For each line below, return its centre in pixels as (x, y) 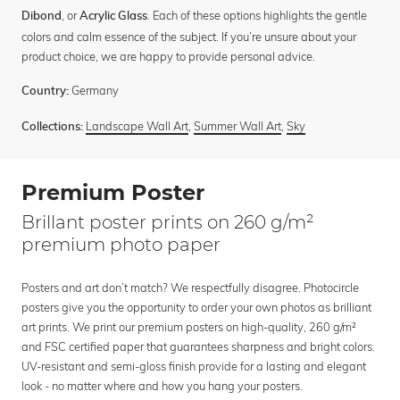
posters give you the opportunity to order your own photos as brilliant (196, 308)
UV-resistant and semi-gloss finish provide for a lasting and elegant (194, 367)
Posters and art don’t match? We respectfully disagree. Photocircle (190, 288)
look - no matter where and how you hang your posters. (162, 386)
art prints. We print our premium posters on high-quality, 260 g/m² (189, 327)
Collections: (52, 128)
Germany (94, 91)
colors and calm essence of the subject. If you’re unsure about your (189, 37)
